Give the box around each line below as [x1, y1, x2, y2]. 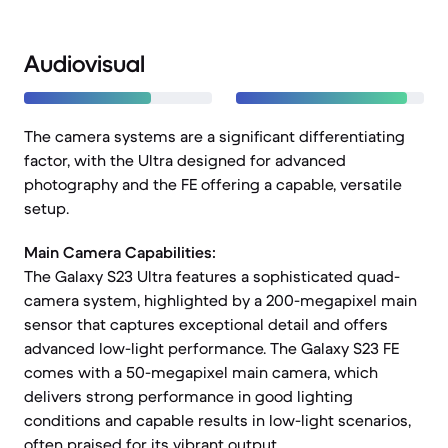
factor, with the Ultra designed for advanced [24, 150, 346, 170]
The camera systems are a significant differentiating [24, 126, 405, 146]
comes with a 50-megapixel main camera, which [24, 362, 378, 382]
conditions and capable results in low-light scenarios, [24, 410, 411, 430]
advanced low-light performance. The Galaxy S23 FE [24, 338, 399, 358]
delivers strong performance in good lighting [24, 386, 353, 406]
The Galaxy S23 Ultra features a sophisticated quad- [24, 266, 400, 286]
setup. [24, 198, 69, 218]
